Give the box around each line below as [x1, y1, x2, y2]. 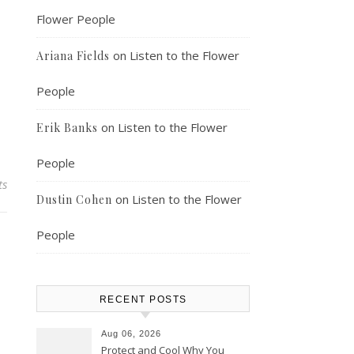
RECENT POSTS [99, 294, 187, 305]
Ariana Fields [36, 48, 110, 63]
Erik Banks [36, 120, 98, 135]
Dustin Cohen [36, 192, 112, 207]
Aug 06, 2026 [101, 329, 161, 338]
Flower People [36, 11, 115, 27]
